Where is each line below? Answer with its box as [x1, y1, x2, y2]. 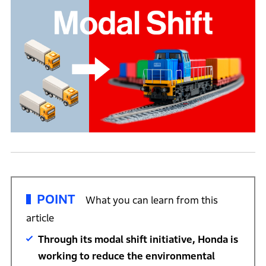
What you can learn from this [85, 194, 218, 206]
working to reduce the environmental [37, 250, 215, 262]
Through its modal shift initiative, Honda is [37, 233, 238, 245]
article [26, 212, 54, 224]
